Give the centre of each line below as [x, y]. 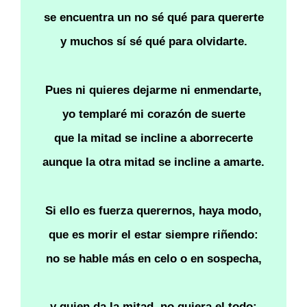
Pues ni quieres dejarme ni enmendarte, [153, 90]
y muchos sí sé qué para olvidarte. [153, 42]
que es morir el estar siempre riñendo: [153, 234]
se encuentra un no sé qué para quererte [153, 18]
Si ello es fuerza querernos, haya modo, [153, 210]
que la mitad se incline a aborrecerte [153, 138]
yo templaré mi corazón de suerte [153, 114]
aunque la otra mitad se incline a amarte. [153, 162]
